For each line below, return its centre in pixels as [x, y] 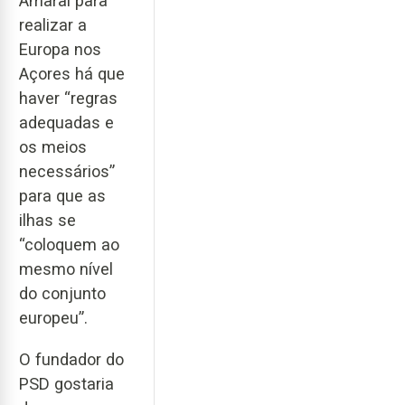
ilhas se [47, 220]
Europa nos [60, 49]
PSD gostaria [66, 384]
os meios [53, 146]
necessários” [67, 171]
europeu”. [53, 317]
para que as [62, 195]
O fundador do [71, 360]
